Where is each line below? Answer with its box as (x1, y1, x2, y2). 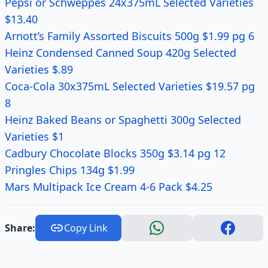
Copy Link (63, 221, 108, 234)
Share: (5, 221, 35, 234)
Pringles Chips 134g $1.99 (5, 163, 135, 177)
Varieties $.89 (5, 62, 73, 77)
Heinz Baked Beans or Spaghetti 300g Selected (5, 112, 241, 127)
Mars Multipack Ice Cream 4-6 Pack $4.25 (5, 179, 212, 194)
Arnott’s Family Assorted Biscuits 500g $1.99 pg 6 (5, 29, 254, 43)
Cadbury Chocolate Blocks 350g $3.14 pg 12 (5, 146, 226, 160)
